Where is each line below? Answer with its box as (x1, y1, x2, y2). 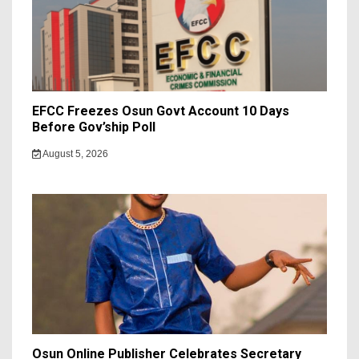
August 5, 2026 (40, 148, 108, 160)
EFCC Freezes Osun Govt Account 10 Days (32, 103, 289, 119)
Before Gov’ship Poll (32, 119, 155, 135)
